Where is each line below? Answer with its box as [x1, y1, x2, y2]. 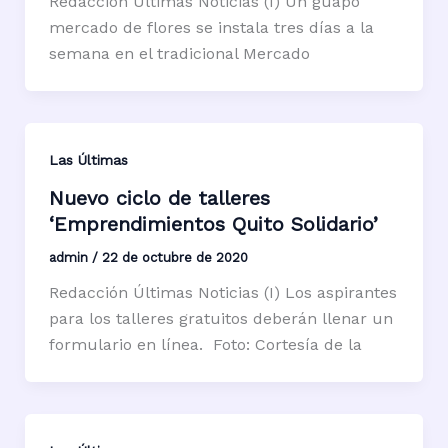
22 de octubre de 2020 [101, 250, 248, 266]
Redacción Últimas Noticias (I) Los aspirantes [48, 283, 397, 303]
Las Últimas [48, 151, 128, 168]
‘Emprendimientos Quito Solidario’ [48, 212, 378, 237]
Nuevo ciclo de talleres [48, 186, 270, 211]
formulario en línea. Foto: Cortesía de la [48, 335, 362, 355]
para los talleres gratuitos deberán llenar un [48, 309, 393, 329]
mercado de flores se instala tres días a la [48, 17, 374, 37]
